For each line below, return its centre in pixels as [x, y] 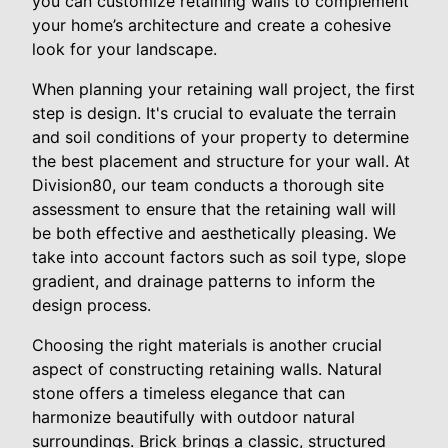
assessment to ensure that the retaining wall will [214, 209]
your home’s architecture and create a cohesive [211, 25]
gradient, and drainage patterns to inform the [203, 281]
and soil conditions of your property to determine [220, 137]
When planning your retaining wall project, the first [223, 89]
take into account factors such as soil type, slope [219, 257]
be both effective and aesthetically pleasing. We [214, 233]
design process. [91, 305]
